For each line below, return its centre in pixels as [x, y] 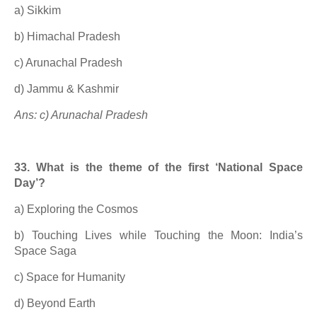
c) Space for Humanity [70, 277]
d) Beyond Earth [55, 303]
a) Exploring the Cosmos [76, 209]
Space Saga [45, 251]
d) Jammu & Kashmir [67, 89]
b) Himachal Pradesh [67, 36]
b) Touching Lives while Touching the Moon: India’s [158, 235]
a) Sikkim [38, 10]
